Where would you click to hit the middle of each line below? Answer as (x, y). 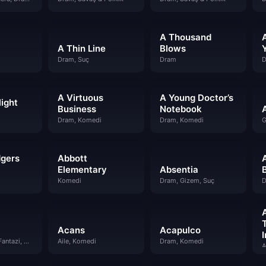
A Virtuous (80, 98)
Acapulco (180, 230)
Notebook (181, 109)
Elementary (82, 170)
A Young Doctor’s (197, 98)
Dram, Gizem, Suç (187, 180)
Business (77, 109)
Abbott (72, 158)
